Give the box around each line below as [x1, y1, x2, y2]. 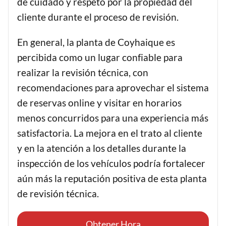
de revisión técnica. [17, 188, 99, 200]
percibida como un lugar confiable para [17, 51, 183, 64]
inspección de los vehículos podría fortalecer [17, 157, 205, 169]
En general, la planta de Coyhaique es [17, 36, 175, 48]
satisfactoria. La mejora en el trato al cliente [17, 127, 202, 139]
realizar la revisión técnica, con [17, 67, 148, 79]
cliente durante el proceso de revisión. [17, 11, 179, 23]
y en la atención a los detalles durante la [17, 142, 186, 154]
